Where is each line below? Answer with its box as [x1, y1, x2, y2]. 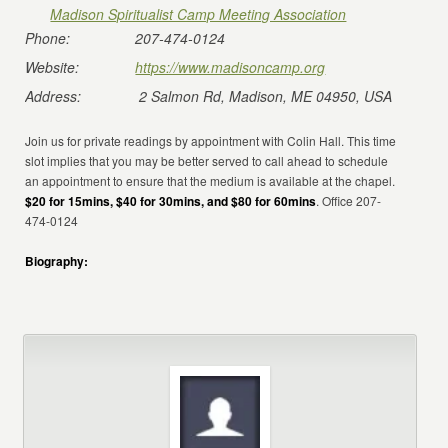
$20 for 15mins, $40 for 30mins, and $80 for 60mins [25, 192, 317, 210]
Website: [25, 57, 80, 77]
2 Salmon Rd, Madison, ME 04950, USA [139, 86, 393, 106]
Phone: [25, 28, 71, 48]
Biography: [25, 252, 89, 270]
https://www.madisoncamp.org [135, 57, 326, 77]
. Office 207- [316, 192, 382, 209]
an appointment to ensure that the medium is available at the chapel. [25, 172, 396, 189]
